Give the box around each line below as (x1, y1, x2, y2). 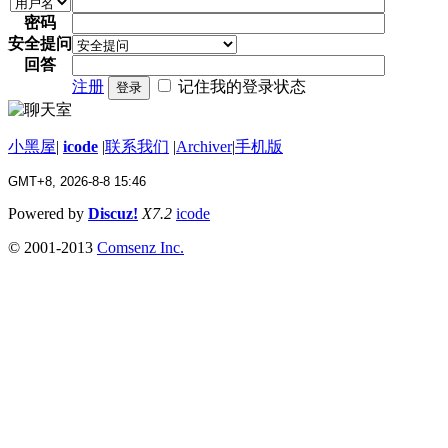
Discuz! (88, 205, 138, 223)
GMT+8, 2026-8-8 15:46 (8, 174, 146, 190)
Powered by (8, 205, 88, 223)
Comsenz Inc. (97, 239, 184, 257)
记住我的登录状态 (178, 78, 306, 96)
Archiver (176, 138, 232, 156)
